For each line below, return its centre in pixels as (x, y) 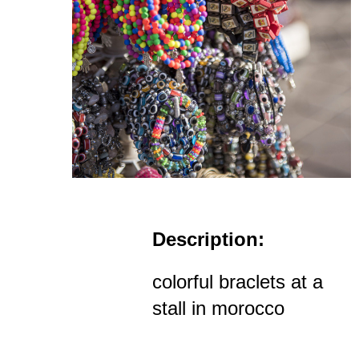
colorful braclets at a (238, 282)
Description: (208, 240)
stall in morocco (218, 309)
